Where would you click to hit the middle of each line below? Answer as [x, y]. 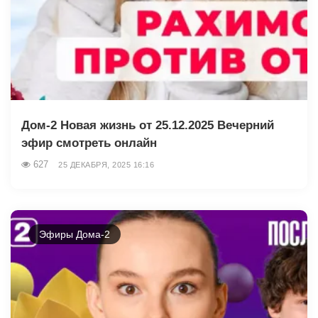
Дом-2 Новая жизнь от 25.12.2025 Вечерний [148, 126]
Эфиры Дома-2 [75, 235]
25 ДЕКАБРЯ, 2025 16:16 [106, 165]
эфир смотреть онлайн [89, 143]
